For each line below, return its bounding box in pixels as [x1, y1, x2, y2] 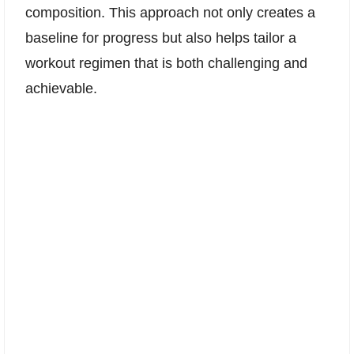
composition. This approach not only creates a [25, 5, 315, 21]
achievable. [25, 81, 97, 97]
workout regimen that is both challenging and [25, 55, 307, 72]
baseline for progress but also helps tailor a [25, 30, 296, 47]
